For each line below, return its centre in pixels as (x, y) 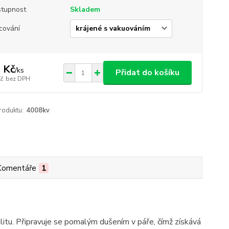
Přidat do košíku (147, 73)
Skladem (85, 9)
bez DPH (18, 78)
